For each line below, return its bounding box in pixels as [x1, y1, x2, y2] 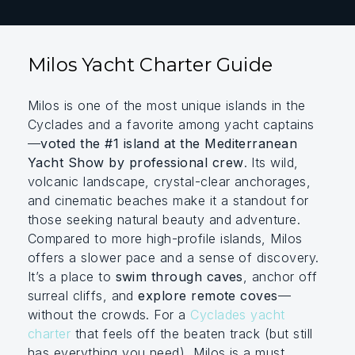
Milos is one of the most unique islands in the [28, 97, 306, 113]
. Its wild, [243, 155, 299, 170]
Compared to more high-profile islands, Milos [28, 231, 303, 246]
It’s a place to [28, 269, 116, 284]
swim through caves [115, 269, 243, 284]
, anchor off [242, 269, 318, 284]
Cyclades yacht [190, 307, 285, 323]
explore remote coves [138, 288, 278, 303]
